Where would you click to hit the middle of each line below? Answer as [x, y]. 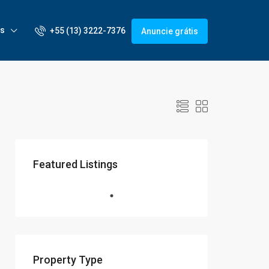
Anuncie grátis [170, 31]
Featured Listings [75, 164]
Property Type [68, 260]
